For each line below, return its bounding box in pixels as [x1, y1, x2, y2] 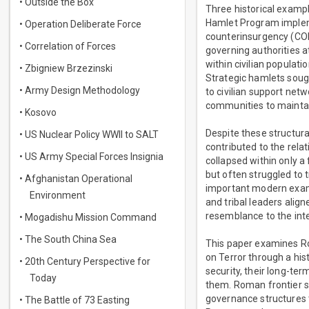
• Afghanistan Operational [19, 173, 132, 184]
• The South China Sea [19, 234, 117, 245]
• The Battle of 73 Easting [19, 295, 130, 306]
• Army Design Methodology [19, 85, 140, 96]
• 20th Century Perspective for [19, 256, 150, 267]
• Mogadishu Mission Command [19, 212, 157, 223]
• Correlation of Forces [19, 41, 116, 52]
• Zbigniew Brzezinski [19, 63, 112, 74]
